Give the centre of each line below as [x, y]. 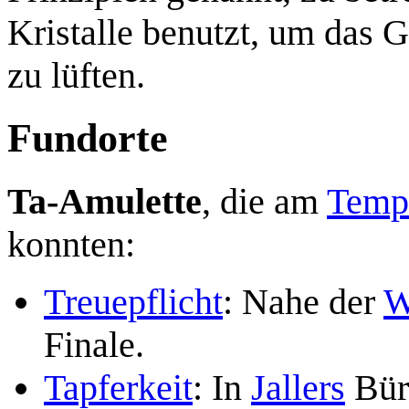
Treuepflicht [133, 301]
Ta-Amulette [105, 201]
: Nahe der [303, 301]
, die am [264, 201]
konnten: [71, 244]
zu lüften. [76, 75]
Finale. [94, 344]
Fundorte [88, 138]
